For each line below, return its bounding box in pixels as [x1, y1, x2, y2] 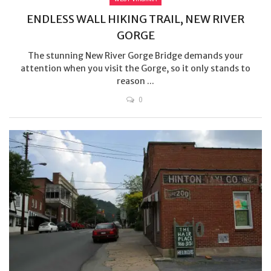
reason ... [117, 76, 154, 87]
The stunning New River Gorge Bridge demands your [28, 50, 243, 62]
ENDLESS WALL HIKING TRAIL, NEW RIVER [27, 12, 244, 27]
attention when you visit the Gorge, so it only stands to [21, 63, 250, 74]
